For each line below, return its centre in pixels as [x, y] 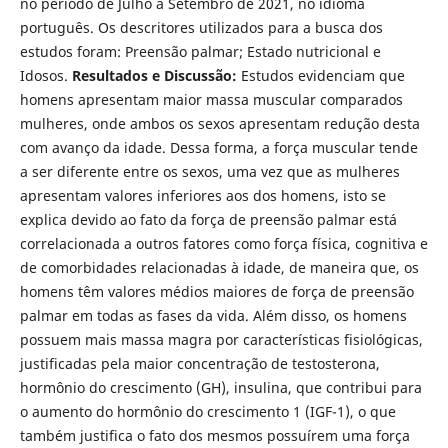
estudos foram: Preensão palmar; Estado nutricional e [200, 51]
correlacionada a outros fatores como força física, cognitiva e [223, 243]
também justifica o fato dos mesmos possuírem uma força [214, 435]
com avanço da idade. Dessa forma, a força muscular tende [218, 147]
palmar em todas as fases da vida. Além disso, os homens [213, 315]
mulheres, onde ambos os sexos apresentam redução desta [219, 123]
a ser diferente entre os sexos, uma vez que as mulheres [209, 171]
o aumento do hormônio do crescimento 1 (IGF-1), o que [207, 411]
